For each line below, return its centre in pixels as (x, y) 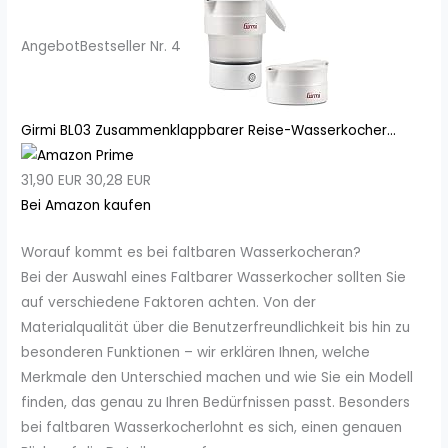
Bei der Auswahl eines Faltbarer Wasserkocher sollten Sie (214, 278)
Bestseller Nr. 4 (131, 46)
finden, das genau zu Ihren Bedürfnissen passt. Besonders (216, 403)
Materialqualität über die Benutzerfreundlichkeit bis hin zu (216, 328)
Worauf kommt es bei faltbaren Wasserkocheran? (191, 253)
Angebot (51, 46)
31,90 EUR (52, 181)
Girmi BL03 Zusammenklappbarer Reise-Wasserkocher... (209, 130)
